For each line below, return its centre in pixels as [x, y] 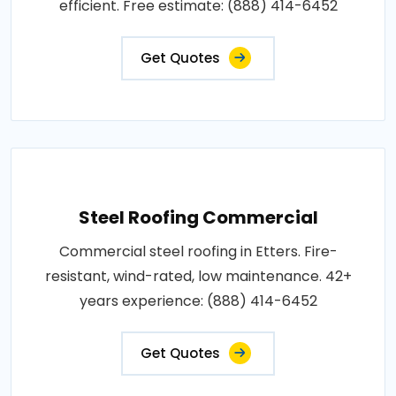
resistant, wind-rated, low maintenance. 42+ [198, 276]
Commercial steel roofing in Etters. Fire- [198, 251]
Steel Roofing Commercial [198, 217]
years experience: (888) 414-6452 [198, 301]
